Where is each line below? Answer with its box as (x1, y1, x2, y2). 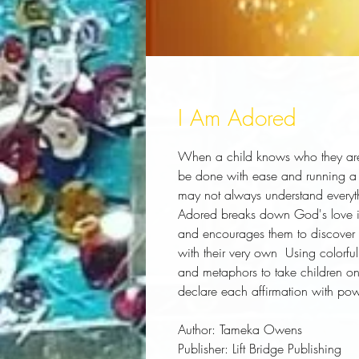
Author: (178, 321, 216, 338)
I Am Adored (178, 103, 296, 132)
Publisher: (178, 340, 228, 357)
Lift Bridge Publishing (228, 340, 341, 357)
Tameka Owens (216, 321, 302, 338)
